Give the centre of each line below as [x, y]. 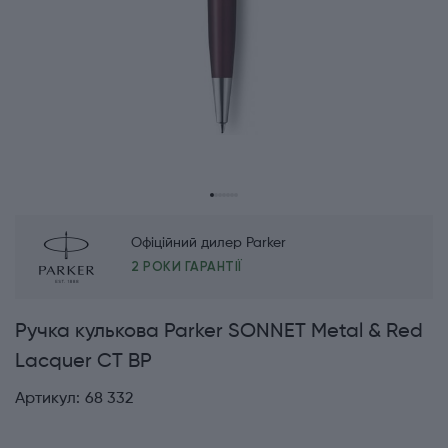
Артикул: [47, 399]
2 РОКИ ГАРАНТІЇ [187, 267]
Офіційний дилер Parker [208, 243]
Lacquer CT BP [83, 362]
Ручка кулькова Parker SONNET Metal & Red [219, 332]
